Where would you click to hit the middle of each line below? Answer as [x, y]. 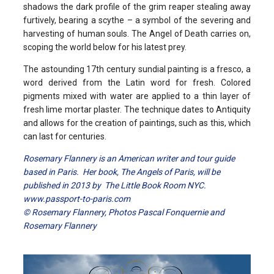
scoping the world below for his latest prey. [105, 47]
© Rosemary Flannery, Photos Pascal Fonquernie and [124, 213]
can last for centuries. [65, 137]
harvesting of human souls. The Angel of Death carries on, [137, 34]
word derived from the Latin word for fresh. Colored [137, 83]
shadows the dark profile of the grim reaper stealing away [137, 7]
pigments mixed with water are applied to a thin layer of [137, 96]
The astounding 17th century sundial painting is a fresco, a [137, 69]
